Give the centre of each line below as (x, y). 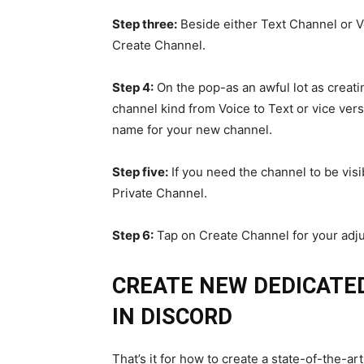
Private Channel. (160, 193)
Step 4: (133, 88)
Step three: (145, 24)
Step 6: (133, 236)
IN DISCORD (172, 317)
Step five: (140, 172)
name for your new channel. (192, 130)
